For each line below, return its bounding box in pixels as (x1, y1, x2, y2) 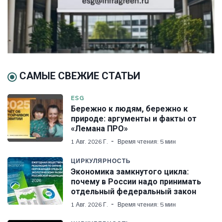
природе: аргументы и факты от (71, 113, 197, 123)
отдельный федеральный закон (71, 186, 196, 196)
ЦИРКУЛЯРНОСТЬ (71, 157, 131, 165)
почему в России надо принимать (71, 176, 201, 186)
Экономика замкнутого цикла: (71, 166, 189, 176)
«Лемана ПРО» (71, 123, 128, 133)
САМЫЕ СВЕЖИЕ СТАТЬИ (19, 69, 140, 82)
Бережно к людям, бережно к (71, 104, 188, 113)
